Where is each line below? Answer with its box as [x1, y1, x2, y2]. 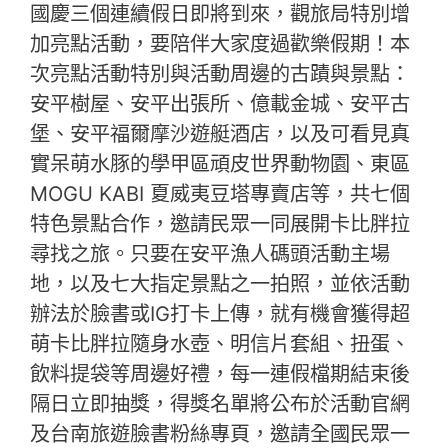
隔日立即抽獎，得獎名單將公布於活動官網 [30, 390, 410, 416]
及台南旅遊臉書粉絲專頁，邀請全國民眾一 [30, 420, 410, 446]
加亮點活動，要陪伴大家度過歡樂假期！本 [30, 30, 410, 56]
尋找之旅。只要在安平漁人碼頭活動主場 [30, 240, 390, 266]
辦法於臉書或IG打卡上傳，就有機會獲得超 [30, 300, 410, 326]
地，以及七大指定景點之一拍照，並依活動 [30, 270, 410, 296]
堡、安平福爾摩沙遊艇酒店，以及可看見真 [30, 120, 410, 146]
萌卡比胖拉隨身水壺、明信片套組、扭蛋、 [30, 330, 410, 356]
